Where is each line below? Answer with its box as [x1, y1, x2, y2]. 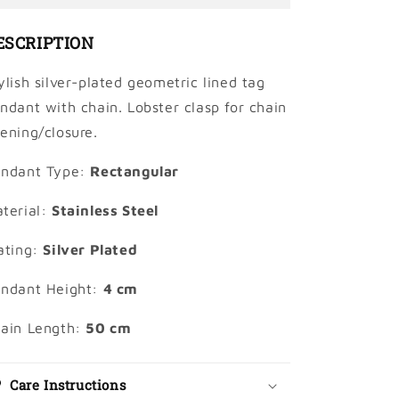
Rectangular [90, 163, 180, 179]
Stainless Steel [52, 202, 159, 218]
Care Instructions [10, 376, 126, 394]
